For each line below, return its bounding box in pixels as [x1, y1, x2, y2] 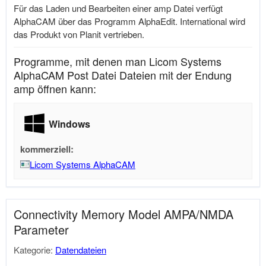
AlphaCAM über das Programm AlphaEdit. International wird [14, 15, 245, 27]
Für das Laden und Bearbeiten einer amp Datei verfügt [14, 2, 223, 14]
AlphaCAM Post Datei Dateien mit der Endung [14, 67, 232, 83]
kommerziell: [20, 142, 74, 156]
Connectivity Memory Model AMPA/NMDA [14, 205, 233, 223]
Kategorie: [14, 243, 55, 256]
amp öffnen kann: [14, 81, 96, 96]
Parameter [14, 221, 69, 238]
